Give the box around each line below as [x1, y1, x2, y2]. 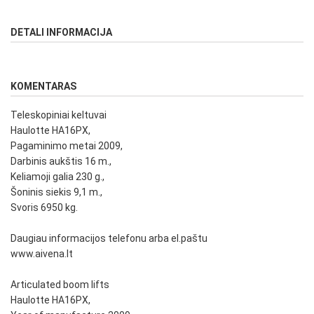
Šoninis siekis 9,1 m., [11, 186, 102, 198]
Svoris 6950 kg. [11, 202, 78, 214]
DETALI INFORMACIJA [11, 27, 112, 39]
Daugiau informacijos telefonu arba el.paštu [11, 233, 207, 245]
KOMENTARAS [11, 81, 76, 93]
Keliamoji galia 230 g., [11, 171, 104, 183]
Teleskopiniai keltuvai [11, 109, 107, 121]
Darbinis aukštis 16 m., [11, 156, 111, 168]
